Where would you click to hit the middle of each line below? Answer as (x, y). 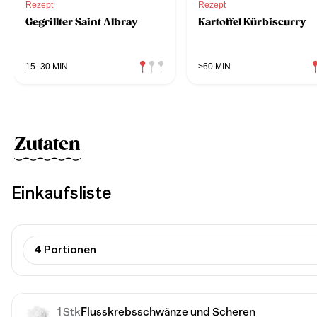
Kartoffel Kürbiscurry (252, 22)
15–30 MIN (47, 66)
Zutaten (47, 144)
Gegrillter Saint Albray (81, 22)
